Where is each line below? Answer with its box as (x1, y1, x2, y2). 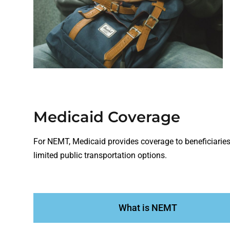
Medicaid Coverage (33, 108, 180, 126)
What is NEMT (119, 202, 178, 214)
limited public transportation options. (33, 150, 169, 161)
